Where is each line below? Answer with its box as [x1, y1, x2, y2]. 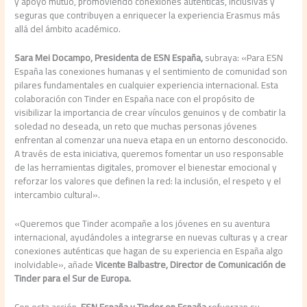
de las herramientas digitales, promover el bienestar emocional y [14, 158, 278, 176]
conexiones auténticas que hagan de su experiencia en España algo [14, 241, 284, 260]
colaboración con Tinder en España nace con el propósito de [14, 89, 256, 108]
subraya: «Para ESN [203, 48, 284, 66]
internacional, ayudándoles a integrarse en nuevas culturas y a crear [14, 228, 288, 246]
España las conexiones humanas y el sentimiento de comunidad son [14, 62, 288, 80]
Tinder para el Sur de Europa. [14, 269, 132, 287]
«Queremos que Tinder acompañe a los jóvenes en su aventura [14, 214, 271, 232]
